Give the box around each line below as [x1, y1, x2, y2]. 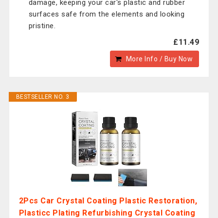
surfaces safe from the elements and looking [28, 10, 185, 18]
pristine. [28, 21, 56, 30]
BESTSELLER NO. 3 [16, 93, 70, 100]
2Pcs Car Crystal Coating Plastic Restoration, [18, 196, 198, 205]
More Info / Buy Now [126, 55, 193, 63]
